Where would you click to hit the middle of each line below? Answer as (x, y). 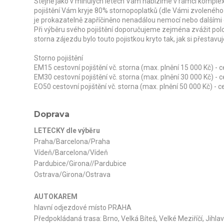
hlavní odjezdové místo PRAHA (82, 207)
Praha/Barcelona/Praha (72, 141)
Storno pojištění (58, 58)
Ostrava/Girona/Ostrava (72, 174)
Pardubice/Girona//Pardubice (80, 163)
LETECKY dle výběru (67, 130)
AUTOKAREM (55, 196)
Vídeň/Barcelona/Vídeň (71, 152)
